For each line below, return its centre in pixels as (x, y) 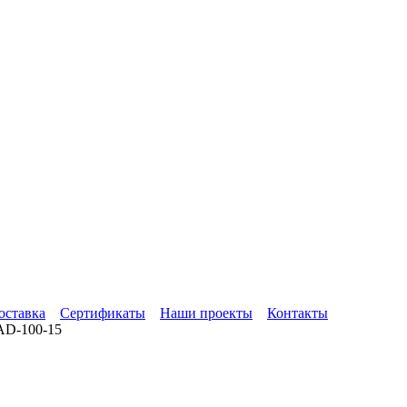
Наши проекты (206, 313)
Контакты (298, 313)
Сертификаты (103, 313)
